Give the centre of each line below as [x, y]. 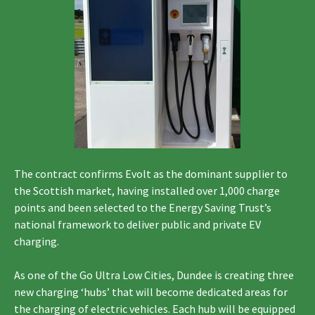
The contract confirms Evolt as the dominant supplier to [151, 173]
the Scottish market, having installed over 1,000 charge [147, 190]
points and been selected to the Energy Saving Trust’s [143, 207]
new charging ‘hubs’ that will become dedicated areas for [151, 291]
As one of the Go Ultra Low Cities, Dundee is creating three [154, 275]
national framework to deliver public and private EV [137, 224]
